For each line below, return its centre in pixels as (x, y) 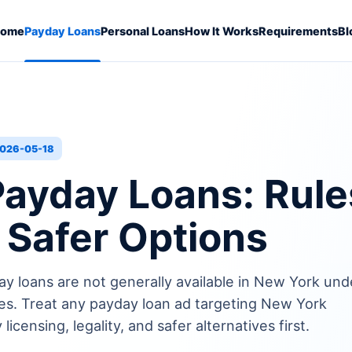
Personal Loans (142, 31)
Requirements (298, 31)
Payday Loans (62, 31)
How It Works (221, 31)
